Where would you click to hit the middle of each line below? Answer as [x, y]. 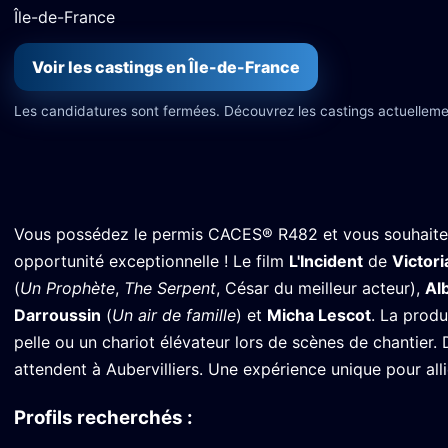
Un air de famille [174, 315]
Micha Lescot [319, 315]
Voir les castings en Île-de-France [166, 67]
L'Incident [326, 261]
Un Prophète [67, 288]
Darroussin [57, 315]
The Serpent [170, 288]
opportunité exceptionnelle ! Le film [151, 261]
